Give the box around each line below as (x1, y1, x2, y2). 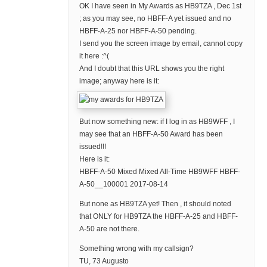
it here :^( (79, 52, 109, 61)
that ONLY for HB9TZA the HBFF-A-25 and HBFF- (79, 212, 238, 221)
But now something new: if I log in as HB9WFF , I (79, 117, 235, 126)
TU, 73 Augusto (79, 257, 129, 266)
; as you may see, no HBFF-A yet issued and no (79, 14, 231, 23)
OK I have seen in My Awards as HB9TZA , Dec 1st (79, 2, 241, 11)
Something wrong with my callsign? (79, 244, 194, 253)
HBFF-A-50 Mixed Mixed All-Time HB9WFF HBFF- (79, 167, 240, 176)
